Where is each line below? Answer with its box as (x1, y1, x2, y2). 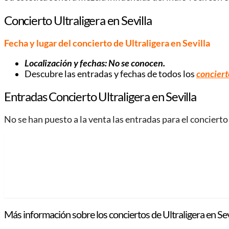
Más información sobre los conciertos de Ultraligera (4, 208, 204, 220)
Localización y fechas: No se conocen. (25, 57, 165, 68)
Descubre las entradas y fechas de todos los (25, 68, 196, 79)
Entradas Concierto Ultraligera (4, 89, 150, 104)
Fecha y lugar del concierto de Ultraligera (4, 37, 169, 49)
